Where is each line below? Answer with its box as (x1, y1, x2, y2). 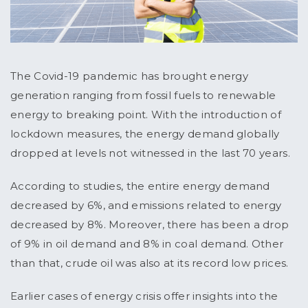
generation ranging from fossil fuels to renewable (10, 89, 276, 102)
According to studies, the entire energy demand (10, 179, 270, 193)
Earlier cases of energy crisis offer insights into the (10, 289, 278, 303)
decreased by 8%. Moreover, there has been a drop (10, 218, 289, 232)
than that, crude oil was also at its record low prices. (10, 256, 291, 270)
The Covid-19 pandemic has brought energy (10, 69, 248, 83)
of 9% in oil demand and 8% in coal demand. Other (10, 237, 284, 251)
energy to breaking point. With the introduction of (10, 108, 281, 122)
